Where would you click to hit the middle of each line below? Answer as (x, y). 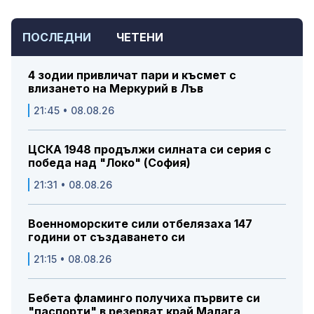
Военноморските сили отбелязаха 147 (140, 223)
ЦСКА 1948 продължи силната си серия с (150, 149)
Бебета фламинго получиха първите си (144, 298)
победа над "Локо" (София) (109, 162)
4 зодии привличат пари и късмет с (132, 75)
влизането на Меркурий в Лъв (116, 88)
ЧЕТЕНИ (140, 37)
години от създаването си (107, 237)
